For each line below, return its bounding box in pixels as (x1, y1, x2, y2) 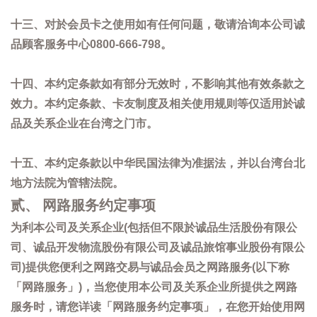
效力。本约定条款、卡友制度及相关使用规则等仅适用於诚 (11, 98, 305, 110)
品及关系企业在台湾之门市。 (11, 117, 158, 129)
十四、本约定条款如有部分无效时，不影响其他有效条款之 (11, 78, 305, 90)
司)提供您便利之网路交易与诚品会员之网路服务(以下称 (11, 261, 289, 273)
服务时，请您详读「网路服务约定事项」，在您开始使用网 (11, 301, 305, 313)
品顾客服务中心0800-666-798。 (11, 38, 172, 50)
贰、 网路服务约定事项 (11, 197, 156, 213)
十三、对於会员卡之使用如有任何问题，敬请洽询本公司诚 (11, 18, 305, 30)
